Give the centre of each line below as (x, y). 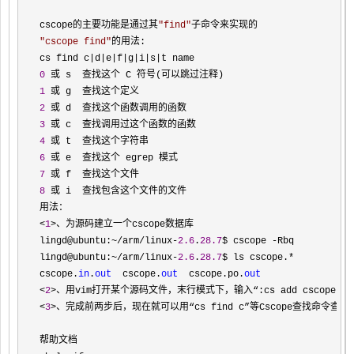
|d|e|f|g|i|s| (125, 58)
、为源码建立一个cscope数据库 (125, 224)
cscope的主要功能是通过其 (99, 25)
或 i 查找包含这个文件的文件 (116, 191)
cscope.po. (211, 274)
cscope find (75, 41)
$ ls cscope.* (258, 257)
